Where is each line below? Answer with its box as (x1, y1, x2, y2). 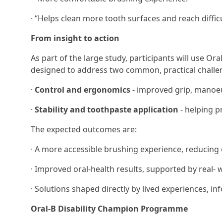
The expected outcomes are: (31, 124, 137, 135)
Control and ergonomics (35, 84, 130, 95)
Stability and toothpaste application (35, 104, 178, 115)
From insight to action (31, 33, 119, 44)
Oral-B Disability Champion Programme (31, 203, 188, 214)
